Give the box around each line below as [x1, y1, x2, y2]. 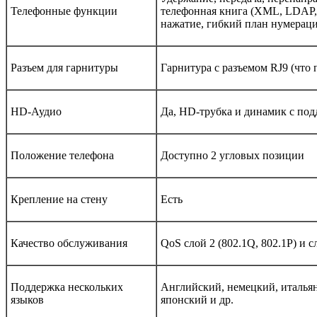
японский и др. [161, 294, 234, 306]
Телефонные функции [11, 5, 117, 18]
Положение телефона [11, 149, 114, 162]
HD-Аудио [11, 105, 62, 118]
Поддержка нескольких [11, 281, 123, 294]
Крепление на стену [11, 193, 108, 206]
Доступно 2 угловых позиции [161, 149, 304, 162]
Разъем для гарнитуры [11, 62, 118, 74]
